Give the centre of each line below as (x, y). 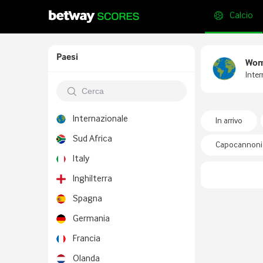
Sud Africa (92, 139)
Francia (87, 239)
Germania (91, 219)
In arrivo (229, 121)
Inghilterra (92, 179)
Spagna (87, 199)
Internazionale (100, 119)
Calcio (241, 16)
